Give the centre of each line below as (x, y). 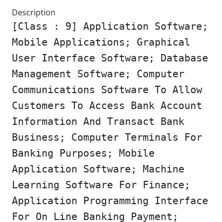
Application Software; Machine (98, 169)
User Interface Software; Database (110, 58)
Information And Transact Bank (98, 121)
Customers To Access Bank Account (107, 106)
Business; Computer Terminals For (107, 137)
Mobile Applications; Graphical (101, 42)
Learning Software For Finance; (101, 185)
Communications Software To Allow (107, 90)
